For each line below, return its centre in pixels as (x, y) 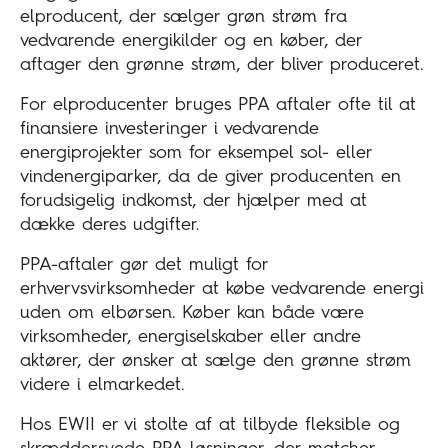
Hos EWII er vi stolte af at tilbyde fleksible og (210, 425)
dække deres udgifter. (109, 225)
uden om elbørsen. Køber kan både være (192, 313)
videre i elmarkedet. (102, 385)
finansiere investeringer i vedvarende (169, 129)
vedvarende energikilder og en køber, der (191, 41)
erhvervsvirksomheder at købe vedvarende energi (222, 289)
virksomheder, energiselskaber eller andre (190, 337)
